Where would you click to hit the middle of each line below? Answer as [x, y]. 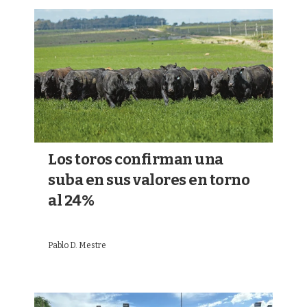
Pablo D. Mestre [77, 246]
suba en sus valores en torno [149, 180]
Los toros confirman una [136, 160]
